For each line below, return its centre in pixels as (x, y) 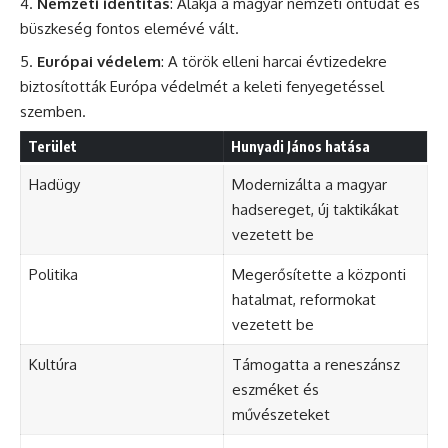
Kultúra (52, 364)
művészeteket (280, 414)
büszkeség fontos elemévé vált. (129, 28)
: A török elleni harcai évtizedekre (274, 61)
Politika (53, 274)
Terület (52, 146)
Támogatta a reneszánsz (315, 364)
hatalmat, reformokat (303, 299)
